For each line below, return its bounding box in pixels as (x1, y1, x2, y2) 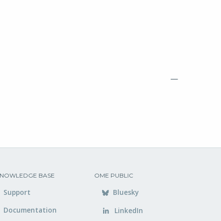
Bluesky (110, 187, 139, 197)
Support (3, 187, 31, 197)
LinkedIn (112, 206, 143, 216)
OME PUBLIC (94, 172, 133, 179)
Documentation (3, 205, 57, 215)
